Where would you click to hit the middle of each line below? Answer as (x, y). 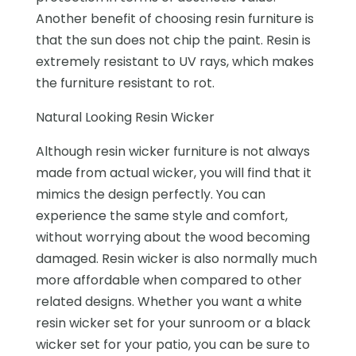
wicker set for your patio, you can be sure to (172, 344)
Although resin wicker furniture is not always (172, 151)
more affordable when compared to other (168, 280)
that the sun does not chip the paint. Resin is (173, 40)
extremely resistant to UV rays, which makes (174, 61)
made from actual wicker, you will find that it (173, 172)
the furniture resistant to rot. (125, 83)
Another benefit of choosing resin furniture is (174, 18)
